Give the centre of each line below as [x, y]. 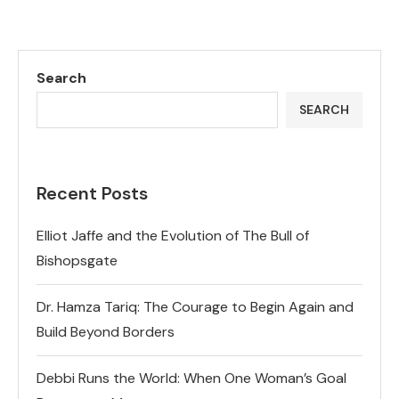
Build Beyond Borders [106, 331]
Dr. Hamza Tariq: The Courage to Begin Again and [195, 306]
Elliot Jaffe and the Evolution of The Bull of [173, 235]
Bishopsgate [77, 260]
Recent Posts [92, 193]
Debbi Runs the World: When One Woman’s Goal [191, 378]
